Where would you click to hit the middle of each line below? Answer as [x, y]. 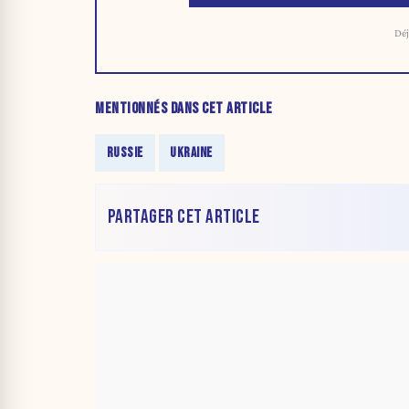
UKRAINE [191, 152]
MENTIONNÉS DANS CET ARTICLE [184, 108]
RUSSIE [125, 152]
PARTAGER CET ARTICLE [184, 217]
